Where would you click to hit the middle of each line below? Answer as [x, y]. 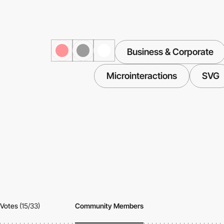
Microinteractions [141, 76]
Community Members [109, 205]
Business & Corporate [170, 52]
